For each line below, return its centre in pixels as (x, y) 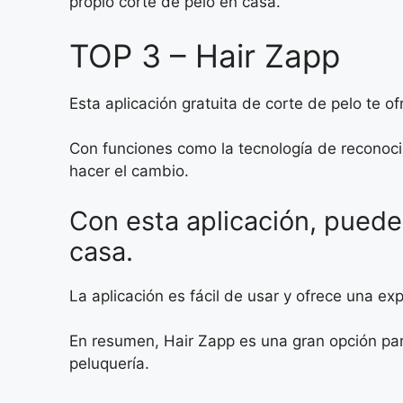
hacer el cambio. (129, 171)
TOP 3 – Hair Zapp (214, 55)
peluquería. (109, 364)
